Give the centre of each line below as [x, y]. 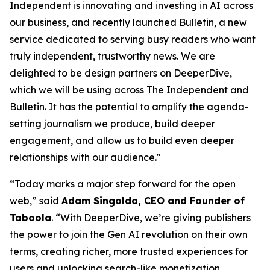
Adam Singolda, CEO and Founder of [153, 201]
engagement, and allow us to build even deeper [122, 140]
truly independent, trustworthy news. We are [112, 56]
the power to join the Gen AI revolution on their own [129, 234]
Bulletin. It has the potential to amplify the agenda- [129, 107]
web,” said [36, 201]
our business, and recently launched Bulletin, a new [128, 22]
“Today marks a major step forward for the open [123, 184]
